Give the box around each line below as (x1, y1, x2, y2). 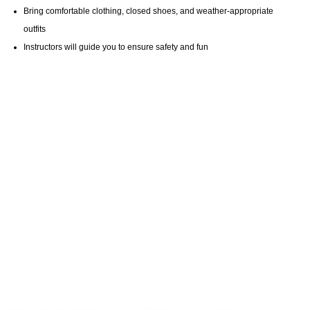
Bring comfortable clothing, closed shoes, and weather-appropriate (24, 6, 274, 16)
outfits (24, 24, 46, 34)
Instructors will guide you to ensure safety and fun (24, 42, 209, 52)
